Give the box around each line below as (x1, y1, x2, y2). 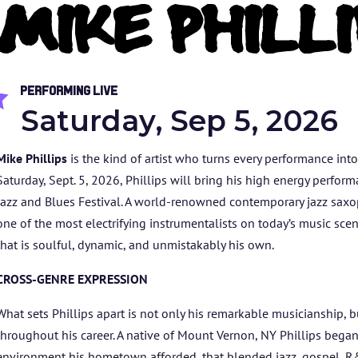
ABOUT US (89, 301, 234, 336)
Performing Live (21, 82, 119, 98)
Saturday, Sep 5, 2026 (21, 102, 339, 138)
